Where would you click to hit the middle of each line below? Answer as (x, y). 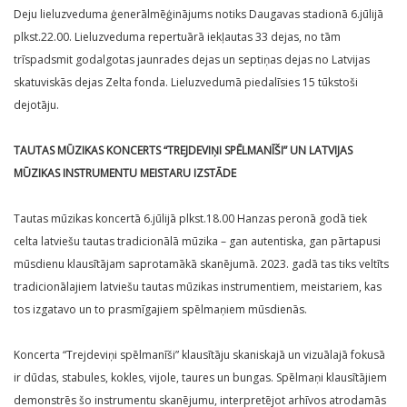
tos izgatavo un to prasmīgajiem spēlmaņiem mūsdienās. (160, 310)
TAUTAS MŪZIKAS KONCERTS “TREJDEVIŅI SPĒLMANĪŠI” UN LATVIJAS (183, 151)
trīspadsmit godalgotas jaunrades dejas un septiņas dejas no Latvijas (192, 60)
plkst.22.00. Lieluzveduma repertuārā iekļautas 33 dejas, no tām (177, 37)
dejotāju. (36, 105)
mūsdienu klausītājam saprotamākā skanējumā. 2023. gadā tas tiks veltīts (201, 264)
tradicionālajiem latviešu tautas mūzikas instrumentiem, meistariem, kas (198, 287)
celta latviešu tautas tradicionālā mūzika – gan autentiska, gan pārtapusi (197, 242)
